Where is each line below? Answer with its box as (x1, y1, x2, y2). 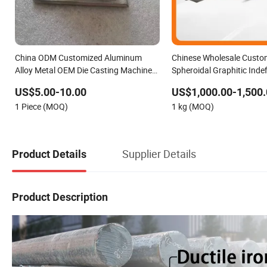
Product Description (12, 191, 108, 204)
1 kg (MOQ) (171, 100, 214, 112)
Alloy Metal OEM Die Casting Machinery (15, 64, 159, 76)
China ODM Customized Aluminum (15, 51, 142, 63)
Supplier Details (122, 147, 196, 162)
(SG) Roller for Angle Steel (171, 76, 266, 88)
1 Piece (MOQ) (15, 100, 68, 112)
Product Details (12, 148, 86, 161)
